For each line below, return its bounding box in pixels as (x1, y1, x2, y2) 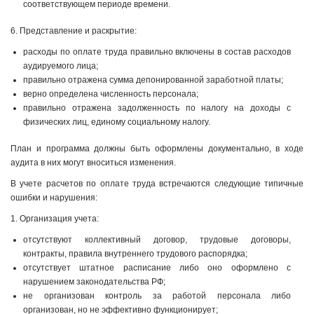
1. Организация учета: (11, 214, 99, 224)
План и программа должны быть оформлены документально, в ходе (11, 144, 303, 153)
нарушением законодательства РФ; (23, 277, 165, 287)
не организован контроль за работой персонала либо (23, 291, 291, 301)
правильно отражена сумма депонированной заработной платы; (23, 75, 283, 85)
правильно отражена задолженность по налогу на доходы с (23, 103, 291, 113)
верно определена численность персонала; (23, 89, 198, 99)
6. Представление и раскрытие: (11, 26, 137, 36)
